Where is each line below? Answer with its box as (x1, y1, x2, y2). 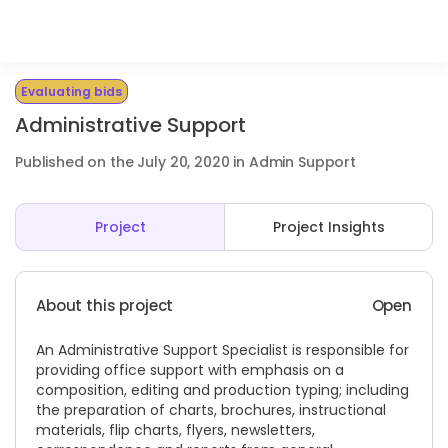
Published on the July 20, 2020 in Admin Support (15, 152, 356, 172)
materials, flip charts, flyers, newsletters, (36, 420, 315, 440)
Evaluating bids (21, 83, 122, 100)
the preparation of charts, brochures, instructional (36, 400, 386, 420)
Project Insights (272, 217, 385, 237)
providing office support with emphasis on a (36, 360, 344, 380)
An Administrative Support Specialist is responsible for (36, 340, 409, 360)
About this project (36, 295, 174, 316)
